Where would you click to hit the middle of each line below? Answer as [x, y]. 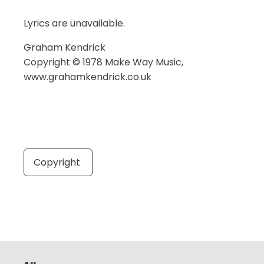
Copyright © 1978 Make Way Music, [103, 62]
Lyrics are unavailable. [74, 23]
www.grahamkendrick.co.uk [88, 77]
